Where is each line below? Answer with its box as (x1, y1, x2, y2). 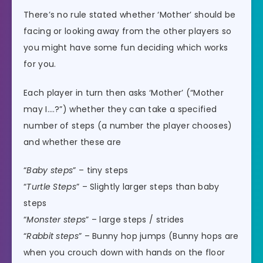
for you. (23, 58, 56, 70)
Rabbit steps (26, 230, 79, 242)
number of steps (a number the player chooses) (23, 119, 232, 131)
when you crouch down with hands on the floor (23, 247, 225, 259)
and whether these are (23, 136, 122, 148)
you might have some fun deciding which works (23, 41, 228, 53)
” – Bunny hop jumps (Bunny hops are (78, 230, 239, 242)
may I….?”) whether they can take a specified (23, 103, 217, 115)
